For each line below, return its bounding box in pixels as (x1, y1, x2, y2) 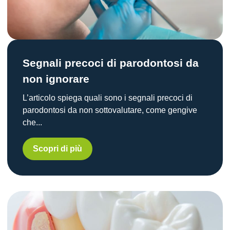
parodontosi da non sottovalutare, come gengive (23, 105, 197, 114)
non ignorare (23, 72, 89, 85)
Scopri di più (33, 144, 82, 153)
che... (23, 118, 42, 127)
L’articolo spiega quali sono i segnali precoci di (23, 93, 193, 102)
